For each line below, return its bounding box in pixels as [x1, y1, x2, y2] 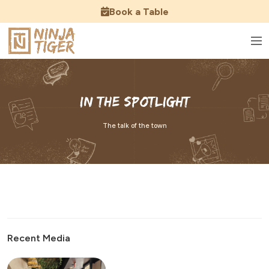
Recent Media [7, 232, 70, 244]
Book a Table [109, 5, 169, 17]
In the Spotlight [79, 93, 190, 110]
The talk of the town [102, 122, 167, 130]
